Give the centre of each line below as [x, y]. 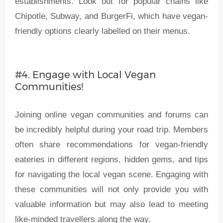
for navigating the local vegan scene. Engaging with [111, 174]
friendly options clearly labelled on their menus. [102, 31]
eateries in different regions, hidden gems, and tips [111, 159]
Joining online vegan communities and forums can [111, 114]
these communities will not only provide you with [111, 189]
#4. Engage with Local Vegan [85, 74]
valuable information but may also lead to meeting [111, 204]
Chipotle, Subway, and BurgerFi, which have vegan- [111, 16]
